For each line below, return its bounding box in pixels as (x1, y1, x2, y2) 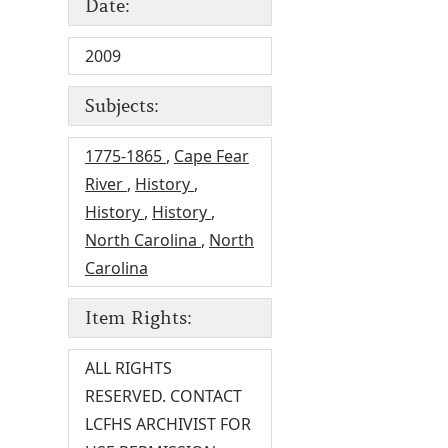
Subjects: (85, 94, 159, 117)
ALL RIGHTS (85, 357, 172, 380)
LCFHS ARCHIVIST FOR (85, 413, 251, 436)
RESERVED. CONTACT (85, 385, 242, 408)
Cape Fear (174, 145, 249, 168)
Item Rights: (85, 306, 192, 329)
